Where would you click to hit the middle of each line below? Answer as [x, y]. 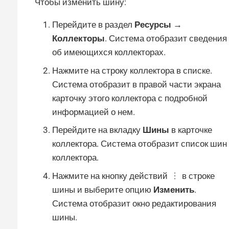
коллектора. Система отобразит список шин [140, 144]
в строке [197, 176]
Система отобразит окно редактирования [134, 203]
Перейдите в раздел [93, 25]
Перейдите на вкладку [97, 130]
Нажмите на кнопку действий [111, 176]
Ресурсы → [158, 25]
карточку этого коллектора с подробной [130, 98]
